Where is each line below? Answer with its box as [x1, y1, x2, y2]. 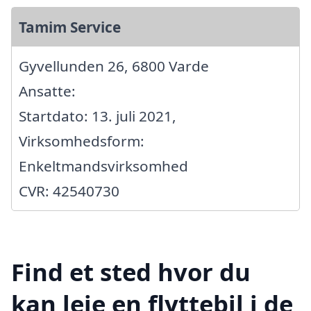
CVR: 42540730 [19, 181, 119, 201]
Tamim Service [19, 17, 121, 37]
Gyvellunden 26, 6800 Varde [19, 56, 209, 76]
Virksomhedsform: [19, 131, 144, 151]
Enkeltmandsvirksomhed [19, 156, 188, 176]
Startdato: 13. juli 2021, [19, 106, 176, 126]
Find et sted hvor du [11, 255, 251, 288]
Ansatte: [19, 81, 76, 101]
